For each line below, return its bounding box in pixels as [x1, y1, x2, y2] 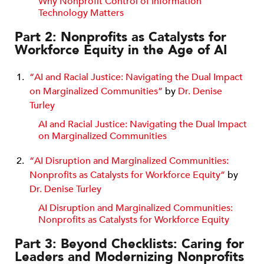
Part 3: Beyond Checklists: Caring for [15, 235, 244, 253]
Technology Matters [38, 6, 124, 19]
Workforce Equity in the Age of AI [15, 41, 227, 59]
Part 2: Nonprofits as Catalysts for [15, 28, 226, 46]
